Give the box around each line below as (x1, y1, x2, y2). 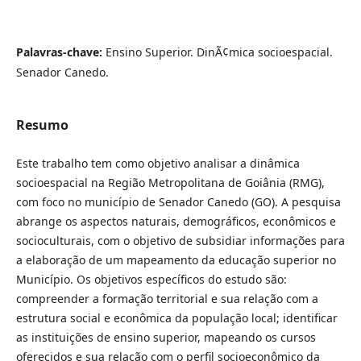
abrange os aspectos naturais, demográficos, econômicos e (15, 213, 336, 229)
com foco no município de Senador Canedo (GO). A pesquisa (15, 193, 341, 210)
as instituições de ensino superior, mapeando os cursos (15, 329, 316, 345)
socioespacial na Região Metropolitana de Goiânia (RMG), (15, 174, 325, 190)
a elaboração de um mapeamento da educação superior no (15, 251, 336, 268)
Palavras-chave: (15, 44, 106, 60)
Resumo (15, 116, 68, 135)
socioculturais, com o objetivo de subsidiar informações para (15, 232, 345, 248)
